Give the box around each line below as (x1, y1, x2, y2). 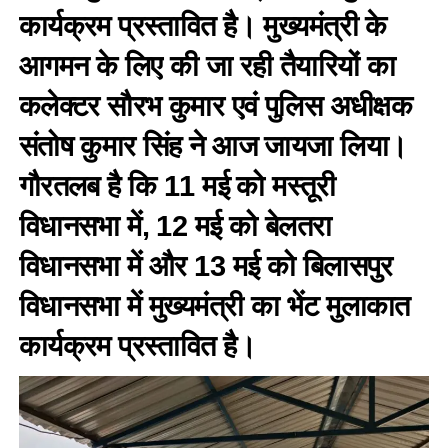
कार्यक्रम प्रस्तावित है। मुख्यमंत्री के (18, 9, 387, 42)
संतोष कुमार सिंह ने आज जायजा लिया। (18, 129, 408, 162)
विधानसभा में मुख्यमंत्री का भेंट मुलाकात (18, 289, 410, 322)
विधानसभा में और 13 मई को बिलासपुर (18, 249, 393, 282)
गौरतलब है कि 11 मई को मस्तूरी (18, 169, 335, 202)
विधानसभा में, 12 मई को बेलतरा (18, 209, 332, 242)
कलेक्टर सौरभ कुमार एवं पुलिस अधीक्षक (18, 89, 413, 122)
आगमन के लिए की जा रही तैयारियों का (18, 49, 396, 82)
